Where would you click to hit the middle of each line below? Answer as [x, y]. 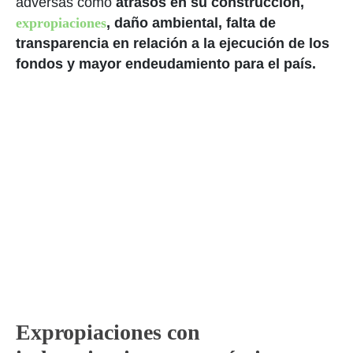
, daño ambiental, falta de [191, 23]
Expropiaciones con [108, 332]
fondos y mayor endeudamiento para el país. [166, 64]
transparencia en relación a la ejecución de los [173, 43]
